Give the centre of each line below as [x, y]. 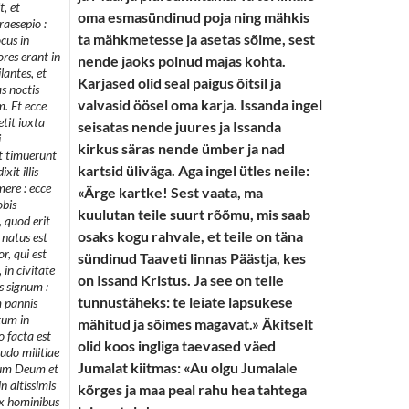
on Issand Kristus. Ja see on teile [181, 280]
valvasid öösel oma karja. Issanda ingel [200, 105]
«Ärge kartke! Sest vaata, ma [170, 192]
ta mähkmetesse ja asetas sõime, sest [196, 39]
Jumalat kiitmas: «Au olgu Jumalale [188, 367]
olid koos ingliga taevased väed [177, 346]
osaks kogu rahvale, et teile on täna [190, 236]
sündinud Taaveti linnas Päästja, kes [192, 258]
